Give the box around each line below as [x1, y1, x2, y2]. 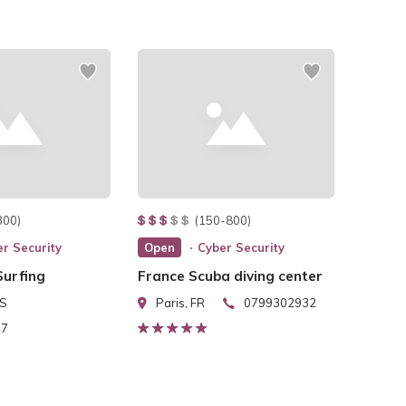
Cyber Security [198, 240, 285, 256]
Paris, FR [156, 295, 206, 311]
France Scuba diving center [138, 267, 324, 285]
